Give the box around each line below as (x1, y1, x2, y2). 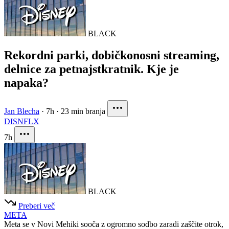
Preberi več (18, 201, 55, 211)
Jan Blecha (4, 107, 39, 116)
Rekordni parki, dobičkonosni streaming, (4, 49, 219, 62)
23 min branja (61, 107, 105, 116)
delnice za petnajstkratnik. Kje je (4, 62, 179, 76)
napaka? (4, 76, 49, 90)
